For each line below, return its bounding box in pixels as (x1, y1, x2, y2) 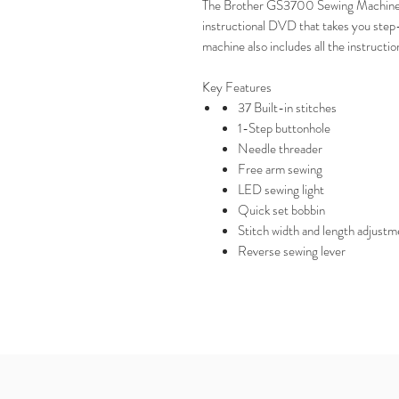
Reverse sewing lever (238, 241, 346, 261)
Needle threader (238, 139, 322, 159)
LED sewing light (238, 180, 324, 199)
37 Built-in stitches (238, 98, 337, 118)
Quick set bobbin (238, 200, 325, 220)
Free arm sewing (238, 159, 322, 179)
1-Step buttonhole (238, 118, 330, 138)
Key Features (202, 77, 272, 97)
